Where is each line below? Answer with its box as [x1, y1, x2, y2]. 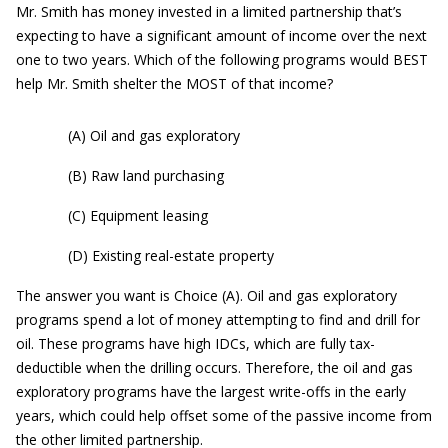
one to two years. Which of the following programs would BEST [16, 50, 428, 69]
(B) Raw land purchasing [68, 166, 224, 185]
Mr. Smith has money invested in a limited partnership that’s [16, 2, 402, 21]
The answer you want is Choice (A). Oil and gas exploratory [16, 286, 397, 305]
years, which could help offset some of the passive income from [16, 406, 432, 425]
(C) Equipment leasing [68, 206, 208, 225]
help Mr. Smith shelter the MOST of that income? [16, 74, 333, 93]
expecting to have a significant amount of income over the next [16, 26, 427, 45]
